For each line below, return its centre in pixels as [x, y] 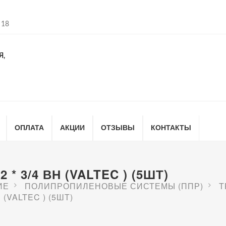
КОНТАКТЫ [171, 127]
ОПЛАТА [29, 127]
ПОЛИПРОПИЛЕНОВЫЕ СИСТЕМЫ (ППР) [114, 186]
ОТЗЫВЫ [118, 127]
